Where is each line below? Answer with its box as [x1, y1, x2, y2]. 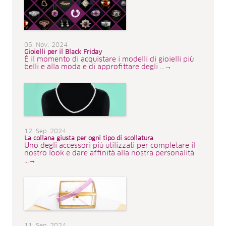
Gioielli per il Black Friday [24, 49, 102, 55]
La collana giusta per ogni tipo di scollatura [24, 136, 153, 142]
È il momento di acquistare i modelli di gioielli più [24, 55, 194, 63]
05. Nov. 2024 [24, 42, 68, 48]
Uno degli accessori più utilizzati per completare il [24, 142, 195, 150]
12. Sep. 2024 [24, 129, 66, 135]
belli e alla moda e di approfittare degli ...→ [24, 63, 172, 71]
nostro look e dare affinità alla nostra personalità [24, 150, 194, 157]
